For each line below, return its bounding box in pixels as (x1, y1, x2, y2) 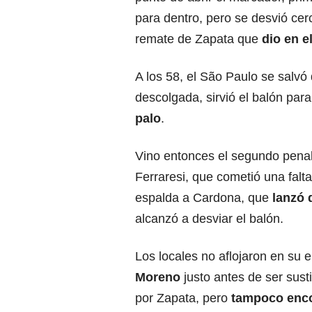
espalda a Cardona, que (135, 191, 269, 205)
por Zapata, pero (135, 291, 228, 306)
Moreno (135, 270, 180, 285)
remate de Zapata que (135, 32, 262, 47)
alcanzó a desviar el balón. (135, 212, 283, 226)
